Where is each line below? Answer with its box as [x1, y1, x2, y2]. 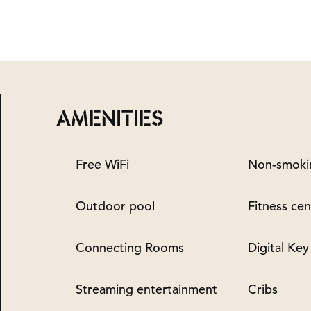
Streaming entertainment [76, 281, 217, 297]
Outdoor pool [76, 198, 155, 214]
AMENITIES [56, 105, 163, 133]
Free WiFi [76, 156, 129, 172]
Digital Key [248, 239, 309, 255]
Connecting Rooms [76, 239, 184, 255]
